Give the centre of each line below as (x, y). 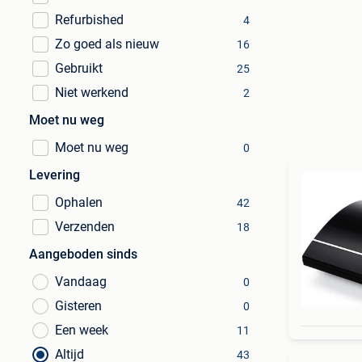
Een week (82, 330)
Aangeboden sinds (83, 254)
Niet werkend (92, 93)
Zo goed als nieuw (107, 44)
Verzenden (85, 227)
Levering (55, 175)
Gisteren (78, 306)
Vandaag (81, 282)
